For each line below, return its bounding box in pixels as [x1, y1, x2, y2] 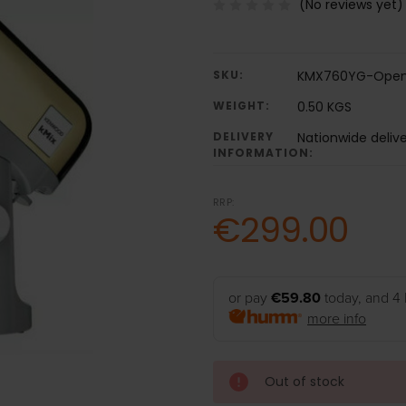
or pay [227, 289, 271, 308]
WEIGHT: [212, 98, 270, 114]
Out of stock [264, 372, 344, 391]
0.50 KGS [296, 98, 352, 117]
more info [307, 310, 367, 329]
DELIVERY [212, 129, 274, 145]
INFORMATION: [212, 145, 314, 161]
